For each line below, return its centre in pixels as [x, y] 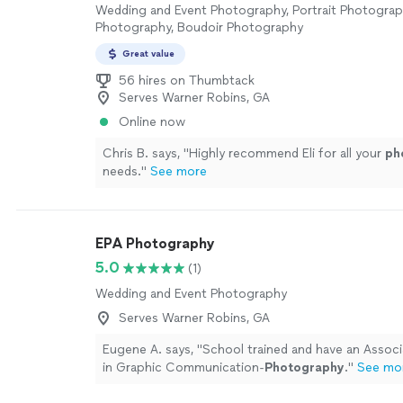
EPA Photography [155, 243]
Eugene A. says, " [152, 349]
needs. [122, 171]
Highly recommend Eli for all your [287, 153]
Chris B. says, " [146, 153]
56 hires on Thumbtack [187, 81]
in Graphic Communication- [184, 367]
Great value [148, 54]
